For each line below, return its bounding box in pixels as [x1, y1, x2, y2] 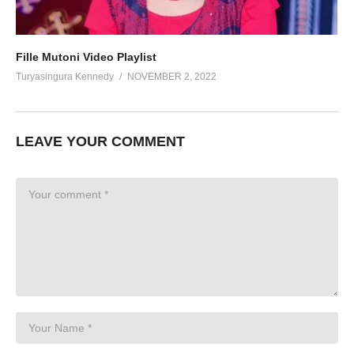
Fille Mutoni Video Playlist [16, 50, 156, 63]
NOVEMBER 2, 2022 [127, 70, 217, 82]
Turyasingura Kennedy [16, 70, 114, 82]
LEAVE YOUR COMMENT [16, 133, 185, 149]
